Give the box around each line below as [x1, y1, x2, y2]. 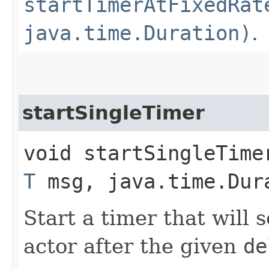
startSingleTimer [22, 101, 205, 124]
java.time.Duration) [23, 20, 252, 45]
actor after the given [23, 234, 243, 258]
